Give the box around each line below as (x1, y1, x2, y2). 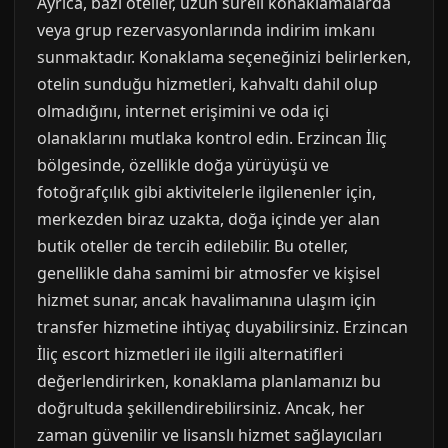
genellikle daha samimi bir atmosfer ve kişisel (37, 262, 380, 284)
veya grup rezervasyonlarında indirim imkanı (37, 19, 375, 41)
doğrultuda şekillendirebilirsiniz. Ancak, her (37, 397, 365, 419)
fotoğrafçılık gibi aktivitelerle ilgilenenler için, (37, 181, 376, 203)
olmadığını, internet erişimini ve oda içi (37, 100, 329, 122)
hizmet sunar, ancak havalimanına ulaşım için (37, 289, 376, 311)
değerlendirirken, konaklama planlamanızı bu (37, 370, 381, 392)
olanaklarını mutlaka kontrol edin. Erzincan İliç (37, 127, 387, 149)
